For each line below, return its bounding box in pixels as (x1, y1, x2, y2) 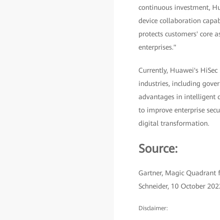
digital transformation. (138, 119, 209, 127)
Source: (138, 142, 178, 156)
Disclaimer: (138, 205, 168, 212)
